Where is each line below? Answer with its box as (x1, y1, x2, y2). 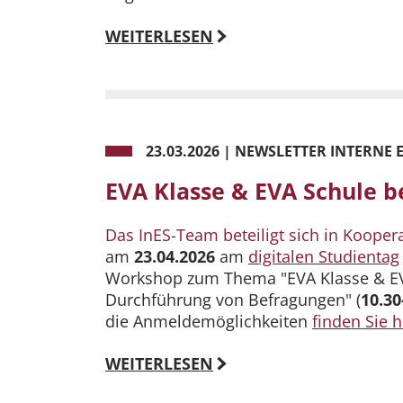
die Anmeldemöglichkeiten (105, 310, 312, 333)
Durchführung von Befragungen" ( (105, 289, 361, 311)
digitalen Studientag (248, 246, 399, 268)
